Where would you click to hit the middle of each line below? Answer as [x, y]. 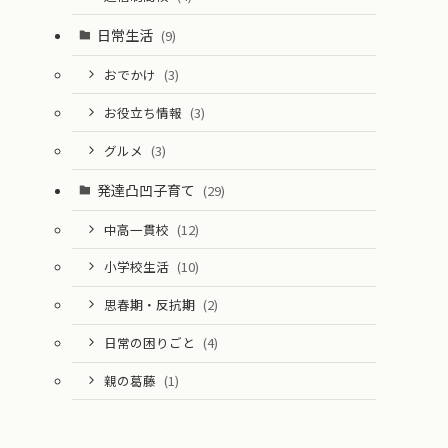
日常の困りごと [150, 343]
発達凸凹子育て [147, 189]
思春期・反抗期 [150, 305]
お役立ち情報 [144, 112]
